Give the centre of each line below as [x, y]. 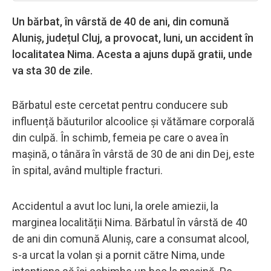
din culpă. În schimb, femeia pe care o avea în [120, 137]
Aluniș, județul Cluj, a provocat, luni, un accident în [133, 38]
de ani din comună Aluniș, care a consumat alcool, [130, 238]
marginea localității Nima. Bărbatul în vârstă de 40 [130, 222]
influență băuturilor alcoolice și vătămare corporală [133, 121]
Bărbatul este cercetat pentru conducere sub [120, 105]
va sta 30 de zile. [52, 70]
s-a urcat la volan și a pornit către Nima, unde [119, 255]
